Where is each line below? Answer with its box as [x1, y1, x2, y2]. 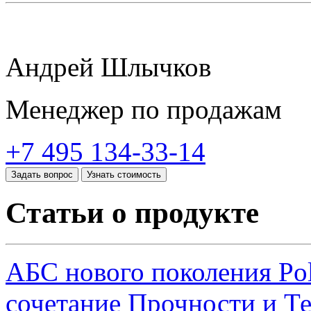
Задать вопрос [11, 169, 73, 180]
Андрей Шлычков [6, 51, 211, 82]
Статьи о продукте [6, 196, 259, 229]
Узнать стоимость [87, 169, 161, 180]
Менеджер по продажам [6, 94, 282, 124]
